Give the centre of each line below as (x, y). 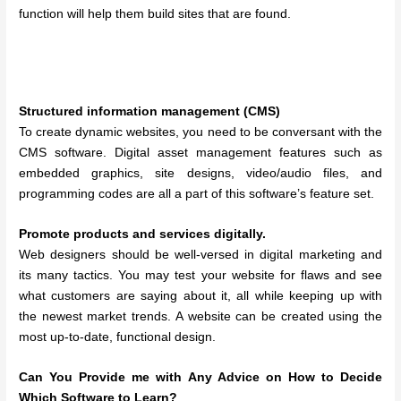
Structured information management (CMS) (150, 112)
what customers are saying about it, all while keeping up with (200, 296)
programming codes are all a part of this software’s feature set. (197, 194)
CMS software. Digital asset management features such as (200, 153)
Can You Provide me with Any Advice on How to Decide (200, 378)
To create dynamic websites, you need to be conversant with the (200, 132)
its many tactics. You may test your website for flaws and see (200, 276)
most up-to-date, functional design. (118, 337)
